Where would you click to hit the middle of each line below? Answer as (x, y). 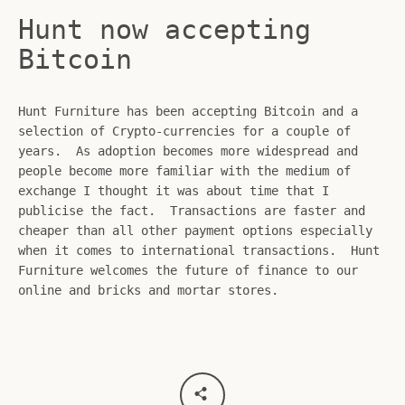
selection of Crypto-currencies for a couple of (184, 131)
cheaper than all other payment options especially (195, 231)
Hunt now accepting (165, 29)
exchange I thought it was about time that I (174, 191)
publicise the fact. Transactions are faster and (192, 211)
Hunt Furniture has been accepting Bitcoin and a (188, 111)
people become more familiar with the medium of (184, 171)
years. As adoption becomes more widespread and (188, 151)
